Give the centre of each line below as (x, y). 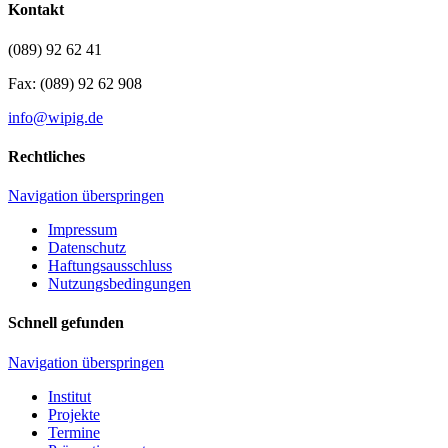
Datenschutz (87, 248)
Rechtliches (46, 156)
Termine (74, 432)
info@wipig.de (55, 117)
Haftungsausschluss (110, 266)
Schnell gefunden (66, 323)
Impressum (82, 230)
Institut (69, 396)
